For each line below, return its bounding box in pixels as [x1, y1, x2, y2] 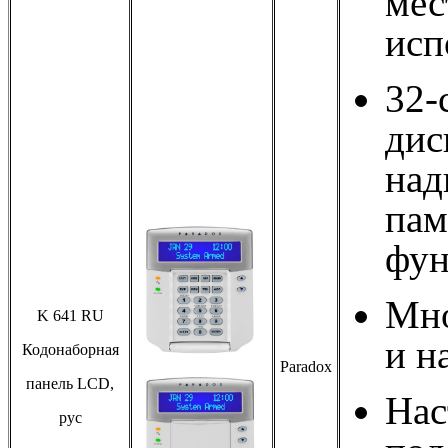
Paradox [280, 357, 332, 375]
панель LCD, [26, 374, 114, 392]
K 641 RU [36, 306, 104, 324]
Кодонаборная [21, 340, 119, 358]
